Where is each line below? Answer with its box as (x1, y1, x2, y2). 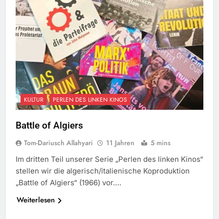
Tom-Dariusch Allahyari (24, 138, 93, 148)
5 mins (151, 138, 171, 148)
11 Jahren (106, 138, 136, 148)
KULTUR (24, 95, 44, 105)
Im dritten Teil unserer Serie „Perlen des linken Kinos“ (16, 154, 203, 164)
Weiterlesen (17, 195, 55, 206)
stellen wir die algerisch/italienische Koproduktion (16, 166, 190, 176)
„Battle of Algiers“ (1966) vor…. (16, 178, 121, 188)
